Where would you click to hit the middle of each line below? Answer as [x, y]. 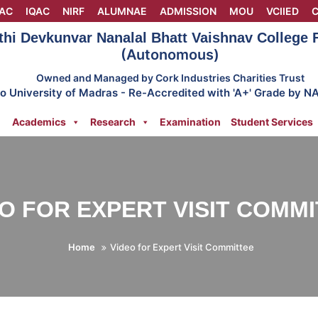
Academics [39, 122]
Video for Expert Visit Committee [182, 247]
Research [113, 122]
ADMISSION [188, 11]
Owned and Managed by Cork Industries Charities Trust [170, 78]
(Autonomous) [170, 55]
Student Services [272, 122]
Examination [190, 122]
